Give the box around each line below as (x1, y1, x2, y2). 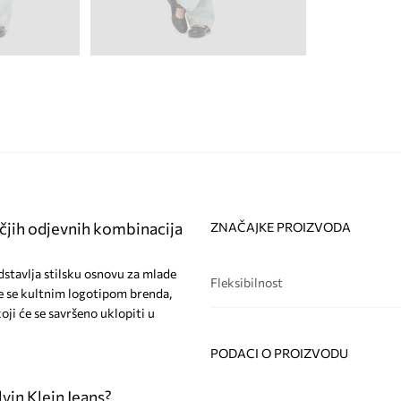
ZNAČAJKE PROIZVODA (209, 219, 351, 235)
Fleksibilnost (209, 275, 283, 291)
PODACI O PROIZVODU (209, 346, 348, 362)
